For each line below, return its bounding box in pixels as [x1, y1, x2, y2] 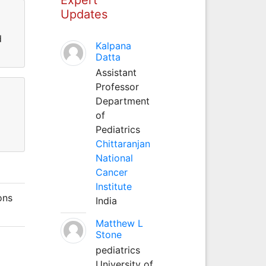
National [95, 151, 133, 164]
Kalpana [95, 39, 131, 52]
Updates [60, 7, 107, 21]
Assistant [95, 66, 137, 78]
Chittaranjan [95, 137, 150, 150]
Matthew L [95, 217, 143, 229]
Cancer [95, 166, 128, 178]
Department [95, 94, 150, 107]
